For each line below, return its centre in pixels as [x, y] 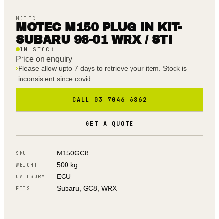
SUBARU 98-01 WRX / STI [94, 40]
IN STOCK [37, 50]
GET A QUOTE [109, 124]
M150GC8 [73, 153]
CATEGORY [30, 176]
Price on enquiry [44, 59]
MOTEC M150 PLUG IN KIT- [99, 28]
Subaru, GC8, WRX [87, 188]
